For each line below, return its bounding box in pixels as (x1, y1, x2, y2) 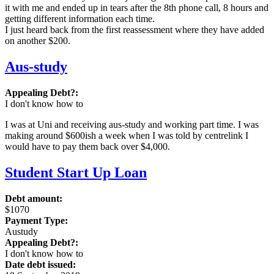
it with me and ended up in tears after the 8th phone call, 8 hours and (5, 2, 268, 13)
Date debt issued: (5, 259, 76, 270)
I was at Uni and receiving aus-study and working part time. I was (5, 119, 259, 130)
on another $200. (5, 35, 70, 46)
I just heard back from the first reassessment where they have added (5, 24, 264, 35)
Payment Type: (5, 215, 68, 226)
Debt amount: (5, 193, 62, 204)
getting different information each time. (5, 13, 155, 24)
